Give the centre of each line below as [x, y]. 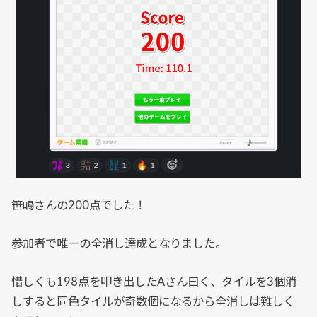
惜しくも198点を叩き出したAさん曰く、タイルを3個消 [154, 282]
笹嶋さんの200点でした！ [79, 205]
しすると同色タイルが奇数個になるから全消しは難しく [153, 302]
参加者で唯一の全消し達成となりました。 [119, 244]
